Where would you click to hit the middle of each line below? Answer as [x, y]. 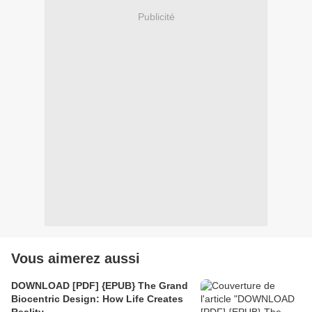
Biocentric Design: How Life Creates [97, 298]
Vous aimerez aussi [76, 258]
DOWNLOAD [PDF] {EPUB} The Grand [100, 285]
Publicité [156, 17]
